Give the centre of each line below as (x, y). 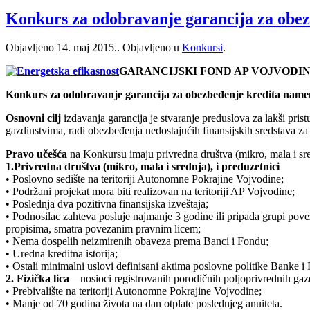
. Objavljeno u (149, 48)
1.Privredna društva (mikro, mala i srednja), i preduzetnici (143, 167)
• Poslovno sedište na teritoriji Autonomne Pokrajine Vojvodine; (145, 179)
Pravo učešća (36, 154)
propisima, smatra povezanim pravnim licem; (103, 229)
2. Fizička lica (37, 279)
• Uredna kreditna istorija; (62, 254)
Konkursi (202, 48)
